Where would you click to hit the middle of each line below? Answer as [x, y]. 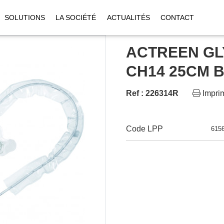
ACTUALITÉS [128, 17]
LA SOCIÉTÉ [76, 17]
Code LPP [144, 128]
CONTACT [177, 17]
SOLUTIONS [24, 17]
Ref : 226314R [152, 93]
